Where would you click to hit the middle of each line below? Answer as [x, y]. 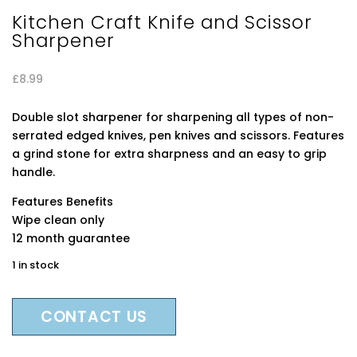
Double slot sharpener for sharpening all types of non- [173, 117]
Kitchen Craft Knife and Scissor [162, 22]
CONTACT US [94, 317]
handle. [33, 172]
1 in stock [35, 265]
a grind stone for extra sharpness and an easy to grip [169, 154]
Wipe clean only [58, 220]
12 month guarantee [71, 238]
